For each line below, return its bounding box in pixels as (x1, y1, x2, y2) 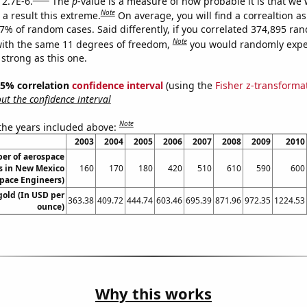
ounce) (36, 201, 64, 213)
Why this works (95, 283, 212, 304)
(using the (162, 78, 215, 92)
